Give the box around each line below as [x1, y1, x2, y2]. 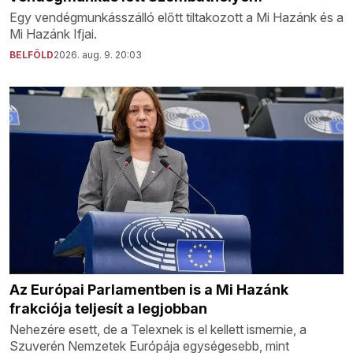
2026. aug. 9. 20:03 [54, 48, 142, 61]
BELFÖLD [9, 48, 54, 61]
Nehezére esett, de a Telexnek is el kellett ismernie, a [9, 321, 307, 338]
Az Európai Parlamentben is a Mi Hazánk [9, 281, 288, 299]
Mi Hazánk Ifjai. [9, 25, 97, 42]
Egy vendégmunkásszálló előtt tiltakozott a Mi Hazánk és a [9, 9, 344, 25]
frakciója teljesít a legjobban [9, 300, 207, 318]
